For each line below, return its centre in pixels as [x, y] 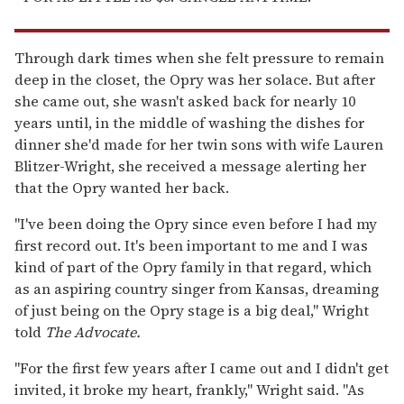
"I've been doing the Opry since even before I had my [196, 224]
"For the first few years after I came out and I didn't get [202, 368]
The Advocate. [93, 332]
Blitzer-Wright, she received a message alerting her [190, 166]
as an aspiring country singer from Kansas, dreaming [197, 289]
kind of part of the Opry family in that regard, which [193, 267]
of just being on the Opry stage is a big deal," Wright [192, 311]
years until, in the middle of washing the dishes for [189, 123]
